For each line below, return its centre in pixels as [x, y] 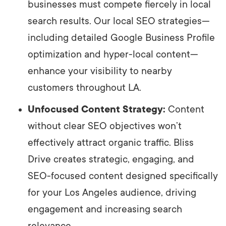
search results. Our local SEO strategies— [119, 21]
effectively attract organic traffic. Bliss [111, 143]
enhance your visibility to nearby [100, 71]
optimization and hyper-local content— [113, 54]
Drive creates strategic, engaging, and [111, 159]
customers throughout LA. [84, 88]
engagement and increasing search [105, 209]
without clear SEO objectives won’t [105, 126]
